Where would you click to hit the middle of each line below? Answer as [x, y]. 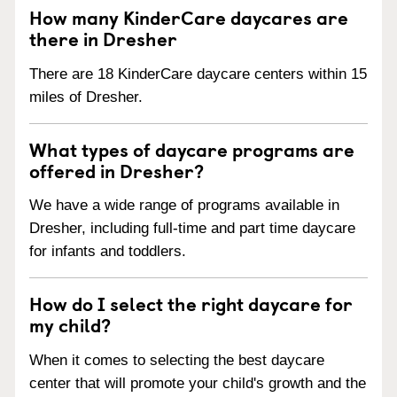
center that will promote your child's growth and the [198, 383]
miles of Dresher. [86, 97]
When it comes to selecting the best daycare [177, 360]
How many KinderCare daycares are [189, 16]
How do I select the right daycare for [191, 304]
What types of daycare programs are [192, 148]
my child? [70, 325]
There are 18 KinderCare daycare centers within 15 [198, 74]
